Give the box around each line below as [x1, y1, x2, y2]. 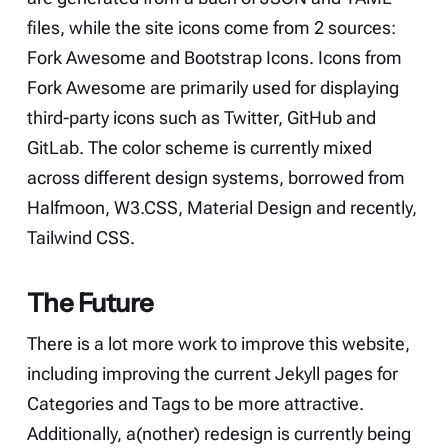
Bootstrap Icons [183, 47, 309, 68]
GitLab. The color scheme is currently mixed [26, 137, 372, 158]
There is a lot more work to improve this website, [26, 333, 410, 354]
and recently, [311, 197, 417, 218]
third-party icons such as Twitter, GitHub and [26, 107, 376, 128]
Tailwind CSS [26, 227, 130, 248]
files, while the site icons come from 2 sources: [26, 17, 396, 38]
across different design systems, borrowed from [26, 167, 405, 188]
